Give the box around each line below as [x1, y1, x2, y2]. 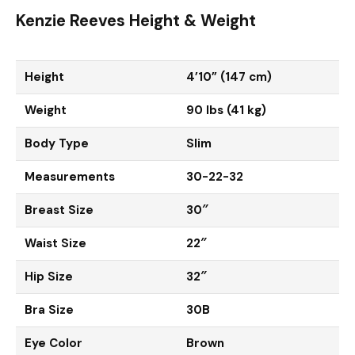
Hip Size [25, 268, 73, 284]
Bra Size [25, 301, 74, 318]
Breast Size [25, 201, 94, 218]
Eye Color [25, 334, 82, 351]
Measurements [25, 168, 115, 185]
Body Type [25, 135, 89, 151]
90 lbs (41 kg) [186, 101, 266, 118]
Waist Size [25, 235, 86, 251]
